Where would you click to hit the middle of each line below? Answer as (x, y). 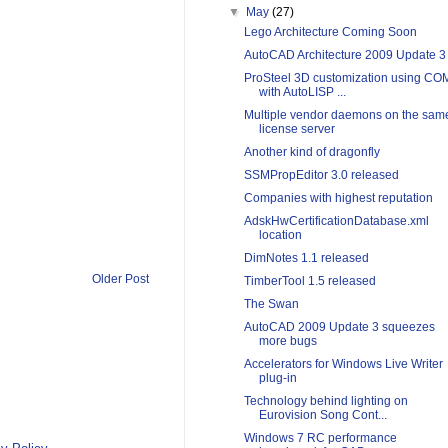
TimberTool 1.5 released (309, 281)
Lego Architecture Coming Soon (330, 32)
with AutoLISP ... (302, 92)
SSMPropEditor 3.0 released (321, 175)
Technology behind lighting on (325, 401)
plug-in (277, 378)
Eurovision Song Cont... (322, 415)
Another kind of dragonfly (311, 152)
